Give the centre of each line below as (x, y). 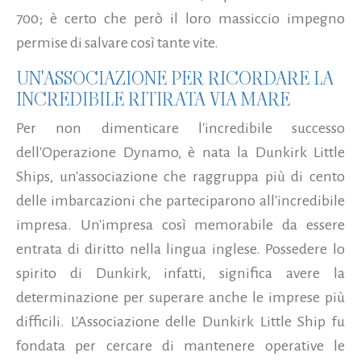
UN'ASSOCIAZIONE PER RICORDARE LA (175, 79)
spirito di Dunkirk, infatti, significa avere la (180, 274)
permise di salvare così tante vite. (117, 43)
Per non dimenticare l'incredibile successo (180, 129)
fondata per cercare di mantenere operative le (180, 346)
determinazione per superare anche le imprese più (180, 298)
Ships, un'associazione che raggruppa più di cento (180, 177)
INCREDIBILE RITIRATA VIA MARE (153, 100)
